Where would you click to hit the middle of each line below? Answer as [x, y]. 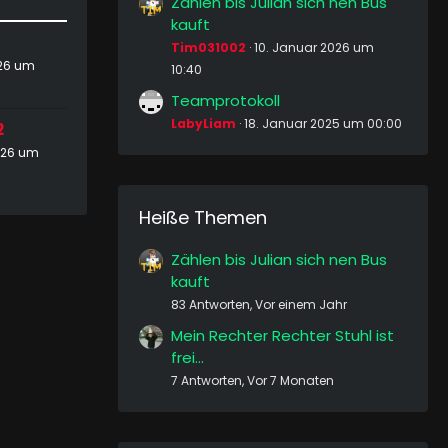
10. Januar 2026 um [314, 47]
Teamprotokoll [225, 100]
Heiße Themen [203, 217]
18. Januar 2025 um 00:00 [323, 123]
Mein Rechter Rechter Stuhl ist [282, 335]
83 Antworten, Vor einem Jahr [259, 304]
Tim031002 [208, 47]
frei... [187, 357]
